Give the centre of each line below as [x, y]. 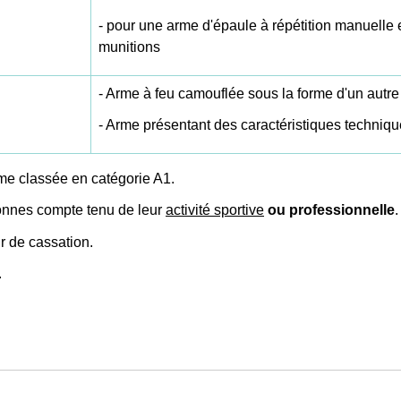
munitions [129, 47]
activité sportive [215, 210]
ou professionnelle [329, 210]
